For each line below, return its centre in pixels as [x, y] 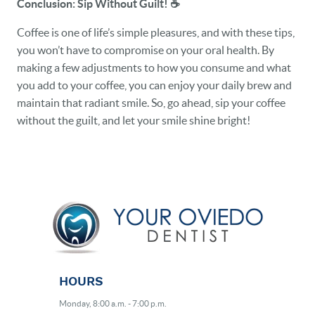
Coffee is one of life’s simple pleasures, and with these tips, [156, 32]
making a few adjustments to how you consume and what [154, 67]
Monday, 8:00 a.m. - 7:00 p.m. [113, 303]
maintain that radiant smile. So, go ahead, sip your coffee [151, 102]
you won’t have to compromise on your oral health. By [146, 50]
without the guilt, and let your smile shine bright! [134, 120]
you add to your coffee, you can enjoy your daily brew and [154, 85]
